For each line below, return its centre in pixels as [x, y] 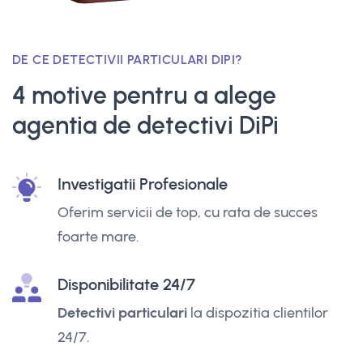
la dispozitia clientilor [258, 312]
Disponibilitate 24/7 [126, 284]
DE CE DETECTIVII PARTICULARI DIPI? [128, 59]
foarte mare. [98, 236]
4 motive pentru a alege [144, 95]
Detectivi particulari [122, 312]
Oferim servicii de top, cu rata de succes [188, 212]
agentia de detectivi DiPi [145, 125]
